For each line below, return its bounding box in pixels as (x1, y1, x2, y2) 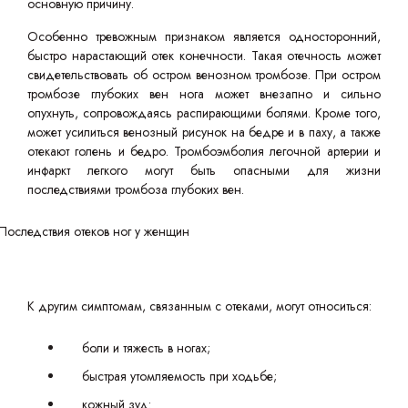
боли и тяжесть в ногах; (82, 339, 210, 357)
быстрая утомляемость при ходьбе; (82, 367, 277, 385)
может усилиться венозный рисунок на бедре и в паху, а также (27, 123, 381, 141)
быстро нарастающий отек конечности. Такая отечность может (27, 46, 381, 65)
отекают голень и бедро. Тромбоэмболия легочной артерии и (27, 142, 381, 160)
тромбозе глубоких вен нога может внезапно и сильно (27, 85, 381, 103)
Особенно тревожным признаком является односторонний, (27, 27, 381, 46)
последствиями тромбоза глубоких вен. (27, 180, 244, 199)
